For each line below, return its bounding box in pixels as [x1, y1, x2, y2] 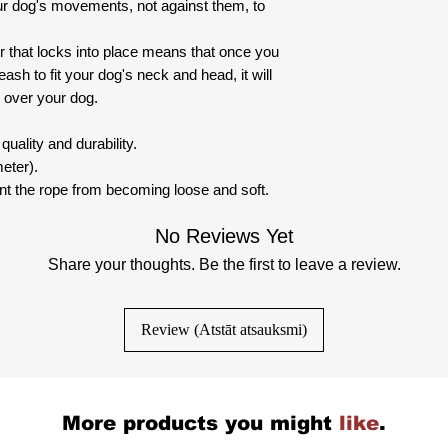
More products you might [62, 411, 332, 434]
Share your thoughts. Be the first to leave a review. [47, 255, 401, 273]
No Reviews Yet [154, 224, 294, 247]
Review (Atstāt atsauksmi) [141, 320, 307, 338]
